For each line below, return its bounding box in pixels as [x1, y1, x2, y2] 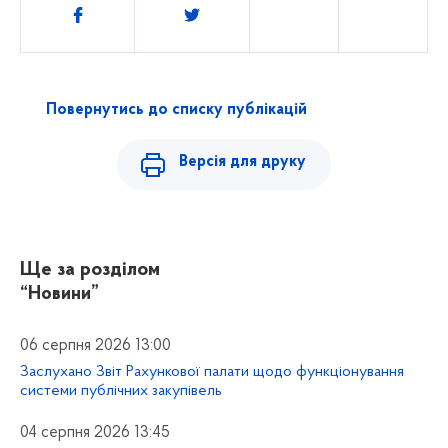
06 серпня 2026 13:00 [20, 338, 171, 355]
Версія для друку [179, 154, 307, 170]
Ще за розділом [20, 260, 160, 281]
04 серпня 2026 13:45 [20, 425, 170, 442]
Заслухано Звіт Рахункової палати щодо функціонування [20, 364, 404, 381]
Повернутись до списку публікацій [45, 102, 307, 119]
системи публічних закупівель [20, 383, 222, 400]
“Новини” [20, 285, 99, 305]
